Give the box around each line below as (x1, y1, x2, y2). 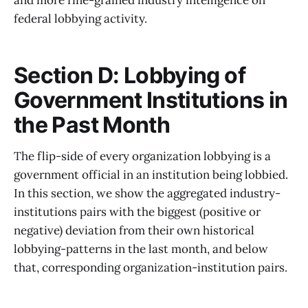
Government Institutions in (14, 87, 288, 114)
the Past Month (14, 111, 170, 139)
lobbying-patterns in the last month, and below (14, 241, 268, 256)
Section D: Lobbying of (14, 62, 245, 89)
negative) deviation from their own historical (14, 222, 254, 238)
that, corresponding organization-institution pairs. (14, 259, 287, 275)
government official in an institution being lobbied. (14, 166, 288, 182)
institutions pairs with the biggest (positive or (14, 203, 261, 219)
